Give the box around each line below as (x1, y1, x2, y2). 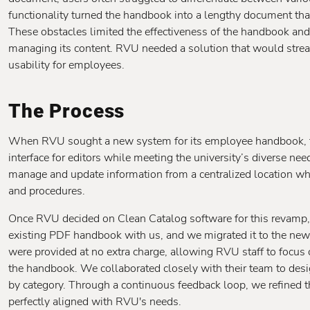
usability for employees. (8, 57, 125, 73)
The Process (8, 100, 125, 122)
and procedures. (8, 183, 85, 199)
